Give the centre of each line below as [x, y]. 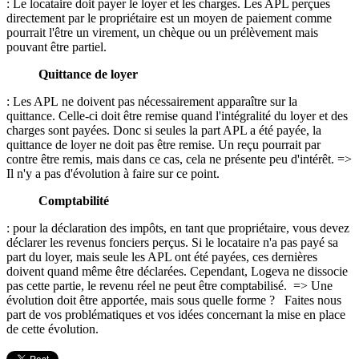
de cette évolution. [52, 329]
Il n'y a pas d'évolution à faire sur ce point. [113, 173]
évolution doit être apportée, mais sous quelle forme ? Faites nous [174, 300]
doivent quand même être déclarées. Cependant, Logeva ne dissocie [177, 271]
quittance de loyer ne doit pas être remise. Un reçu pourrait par [163, 144]
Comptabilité [74, 200]
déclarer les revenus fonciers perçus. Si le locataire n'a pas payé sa [172, 242]
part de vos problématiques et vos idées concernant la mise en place [176, 314]
